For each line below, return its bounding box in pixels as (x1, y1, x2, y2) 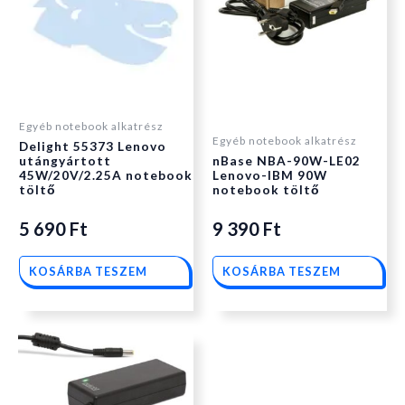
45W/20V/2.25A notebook (19, 168, 193, 184)
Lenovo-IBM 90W (212, 168, 327, 184)
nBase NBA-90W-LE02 (212, 154, 361, 169)
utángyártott (19, 154, 111, 169)
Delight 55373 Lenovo (19, 139, 166, 155)
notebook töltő (212, 183, 320, 198)
